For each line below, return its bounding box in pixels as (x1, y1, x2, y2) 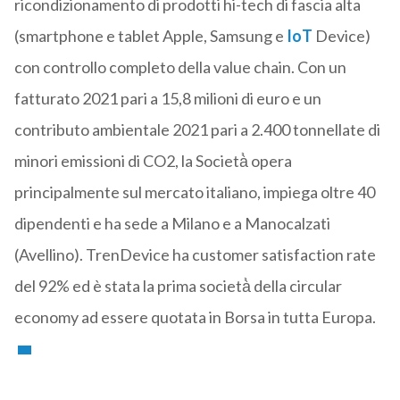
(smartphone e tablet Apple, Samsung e (13, 26, 287, 46)
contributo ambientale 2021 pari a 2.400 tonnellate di (13, 120, 380, 140)
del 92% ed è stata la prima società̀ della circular (13, 276, 342, 296)
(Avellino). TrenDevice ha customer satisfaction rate (13, 245, 376, 265)
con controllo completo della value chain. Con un (13, 57, 346, 78)
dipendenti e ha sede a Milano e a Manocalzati (13, 213, 330, 234)
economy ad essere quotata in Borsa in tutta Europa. (13, 307, 376, 328)
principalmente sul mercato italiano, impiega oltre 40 (13, 182, 375, 203)
